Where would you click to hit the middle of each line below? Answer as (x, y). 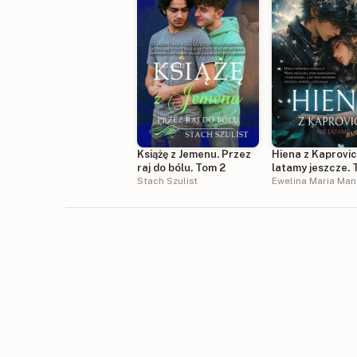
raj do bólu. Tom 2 (181, 168)
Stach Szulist (167, 181)
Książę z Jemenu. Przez (194, 155)
